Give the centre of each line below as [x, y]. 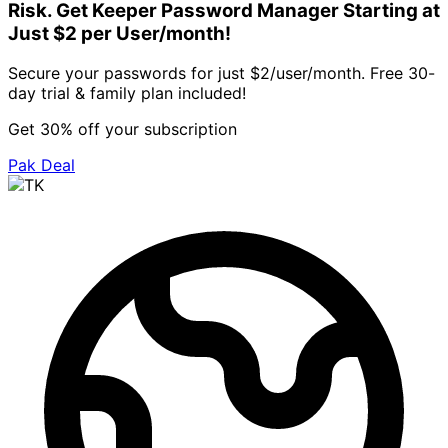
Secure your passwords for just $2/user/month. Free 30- [221, 73]
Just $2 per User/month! [119, 33]
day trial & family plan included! [127, 93]
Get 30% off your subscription [122, 129]
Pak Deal [41, 165]
